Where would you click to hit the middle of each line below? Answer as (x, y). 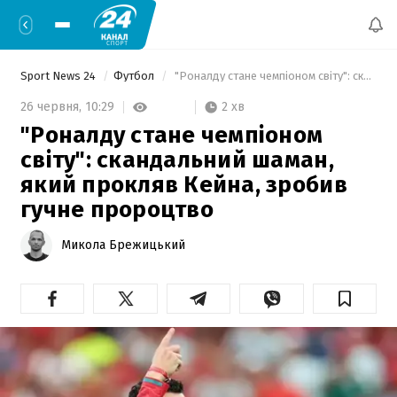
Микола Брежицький (123, 245)
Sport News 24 (59, 76)
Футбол (135, 76)
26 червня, (53, 107)
